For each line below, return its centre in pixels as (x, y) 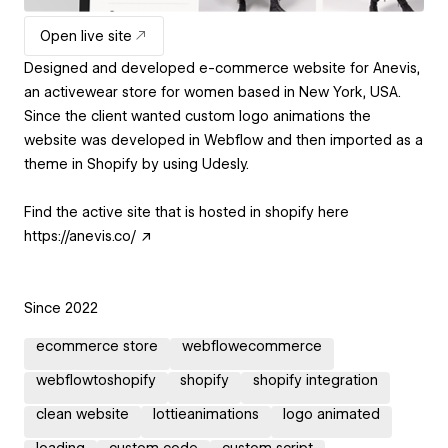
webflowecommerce (252, 345)
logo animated (331, 413)
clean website (82, 413)
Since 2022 (61, 307)
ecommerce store (97, 345)
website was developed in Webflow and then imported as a (223, 139)
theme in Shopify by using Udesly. (136, 163)
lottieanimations (206, 413)
